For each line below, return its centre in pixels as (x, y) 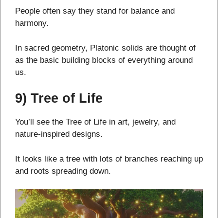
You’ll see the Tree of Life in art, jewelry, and (95, 122)
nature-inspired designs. (59, 134)
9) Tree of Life (59, 99)
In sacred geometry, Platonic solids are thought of (105, 48)
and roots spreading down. (63, 171)
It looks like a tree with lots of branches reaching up (109, 159)
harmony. (32, 23)
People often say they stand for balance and (95, 11)
